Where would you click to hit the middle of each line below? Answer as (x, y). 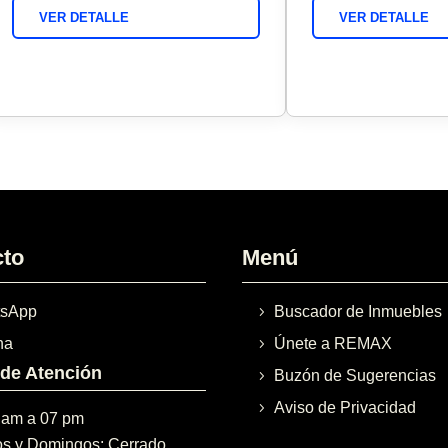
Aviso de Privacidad (345, 408)
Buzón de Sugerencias (355, 376)
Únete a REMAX (333, 344)
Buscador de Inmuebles (358, 312)
